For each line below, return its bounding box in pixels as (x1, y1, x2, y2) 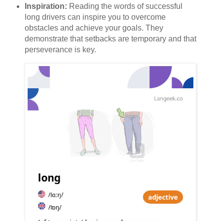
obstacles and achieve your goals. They (24, 23, 163, 32)
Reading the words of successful (67, 1, 183, 10)
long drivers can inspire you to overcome (24, 12, 166, 21)
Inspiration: (24, 1, 67, 10)
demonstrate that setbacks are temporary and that (24, 34, 196, 43)
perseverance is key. (24, 45, 96, 54)
